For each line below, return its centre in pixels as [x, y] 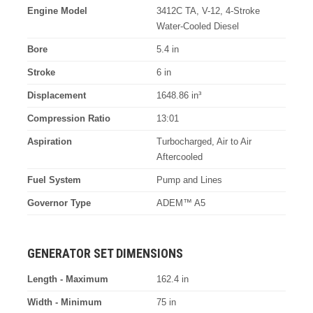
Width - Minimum [64, 302]
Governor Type [59, 203]
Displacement [56, 95]
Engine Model [57, 10]
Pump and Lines [189, 180]
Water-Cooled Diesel [198, 26]
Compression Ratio [68, 118]
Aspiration [49, 141]
